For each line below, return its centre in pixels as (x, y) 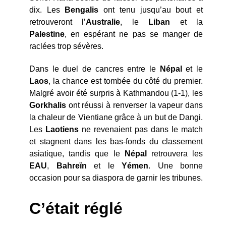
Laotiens (62, 129)
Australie (103, 22)
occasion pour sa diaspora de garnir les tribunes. (116, 178)
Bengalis (82, 10)
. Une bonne (176, 165)
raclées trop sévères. (66, 46)
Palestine (47, 34)
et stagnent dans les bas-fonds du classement (116, 141)
